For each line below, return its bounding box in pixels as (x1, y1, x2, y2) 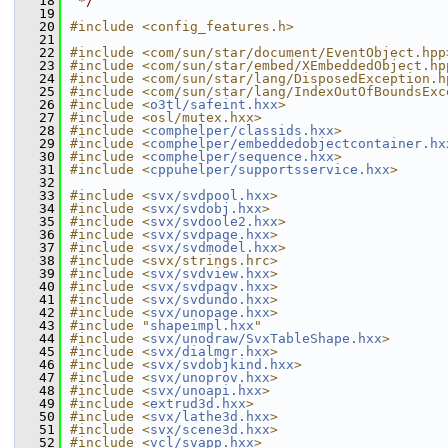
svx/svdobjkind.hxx (150, 357, 294, 372)
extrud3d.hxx (150, 396, 246, 411)
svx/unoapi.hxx (150, 383, 262, 398)
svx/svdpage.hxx (150, 227, 270, 242)
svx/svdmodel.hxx (150, 240, 278, 255)
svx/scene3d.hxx (150, 422, 270, 437)
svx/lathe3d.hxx (150, 409, 270, 424)
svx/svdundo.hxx (150, 292, 270, 307)
